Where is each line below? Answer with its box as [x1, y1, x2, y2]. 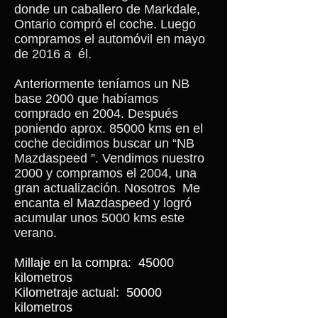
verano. [14, 226, 57, 240]
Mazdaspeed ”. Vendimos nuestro [14, 151, 204, 165]
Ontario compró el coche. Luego [14, 17, 196, 31]
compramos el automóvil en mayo [14, 32, 205, 46]
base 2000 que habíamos [14, 92, 158, 106]
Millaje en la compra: [14, 256, 131, 270]
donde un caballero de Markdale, [14, 2, 200, 16]
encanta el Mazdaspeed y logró [14, 196, 192, 210]
